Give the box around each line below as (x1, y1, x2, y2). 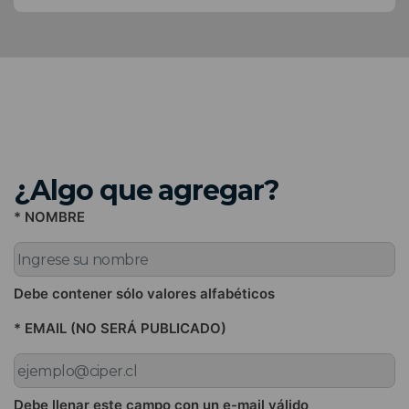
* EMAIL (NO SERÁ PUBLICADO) (14, 320, 226, 338)
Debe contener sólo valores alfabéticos (14, 285, 275, 303)
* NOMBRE (14, 208, 85, 226)
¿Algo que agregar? (14, 173, 280, 208)
